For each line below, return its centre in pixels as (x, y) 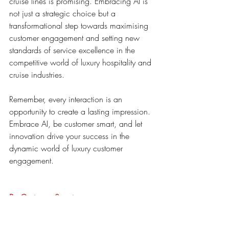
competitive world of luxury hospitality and (82, 62)
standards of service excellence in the (73, 50)
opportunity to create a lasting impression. (81, 111)
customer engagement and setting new (76, 38)
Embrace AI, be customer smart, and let (77, 123)
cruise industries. (37, 74)
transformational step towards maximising (80, 25)
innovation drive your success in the (71, 136)
